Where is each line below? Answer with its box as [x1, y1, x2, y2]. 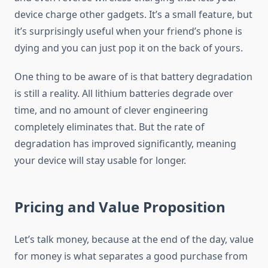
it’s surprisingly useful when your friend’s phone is [14, 25, 242, 38]
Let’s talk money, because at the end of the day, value [14, 233, 254, 246]
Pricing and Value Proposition [14, 197, 226, 217]
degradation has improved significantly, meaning [14, 137, 236, 151]
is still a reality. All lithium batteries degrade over [14, 87, 233, 100]
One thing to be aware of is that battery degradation [14, 70, 252, 84]
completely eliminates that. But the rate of [14, 120, 205, 134]
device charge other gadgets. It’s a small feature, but [14, 8, 252, 22]
